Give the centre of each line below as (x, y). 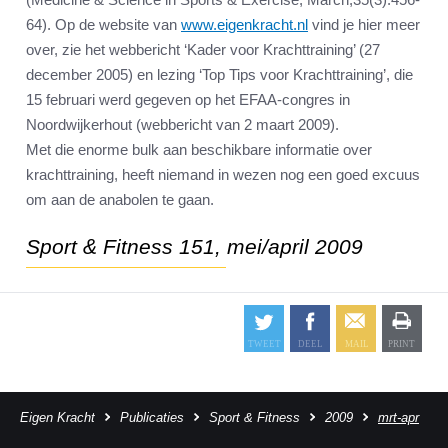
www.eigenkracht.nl (244, 25)
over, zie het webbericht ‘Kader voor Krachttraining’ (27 (203, 50)
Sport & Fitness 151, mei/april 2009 (194, 247)
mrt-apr (398, 418)
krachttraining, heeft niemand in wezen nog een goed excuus (223, 175)
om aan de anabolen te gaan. (120, 200)
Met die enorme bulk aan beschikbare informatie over (199, 150)
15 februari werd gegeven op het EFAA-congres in (188, 100)
